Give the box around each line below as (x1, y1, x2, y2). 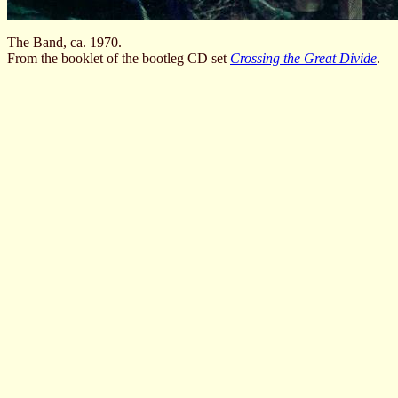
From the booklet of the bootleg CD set (7, 51, 230, 66)
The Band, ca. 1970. (7, 35, 122, 50)
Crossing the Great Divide (230, 51, 377, 66)
